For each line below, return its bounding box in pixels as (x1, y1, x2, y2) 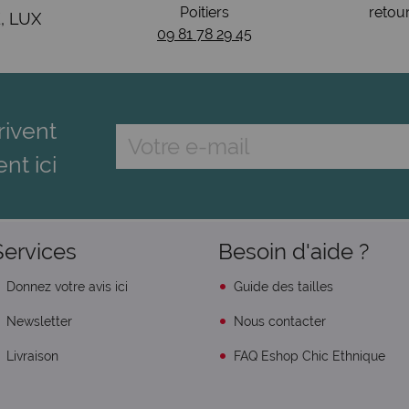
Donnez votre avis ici (3, 279, 129, 294)
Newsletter (3, 314, 73, 329)
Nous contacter (230, 314, 326, 329)
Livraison (3, 349, 59, 363)
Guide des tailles (230, 279, 333, 294)
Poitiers (179, 4, 229, 21)
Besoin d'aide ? (218, 238, 369, 265)
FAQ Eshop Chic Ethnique (230, 349, 385, 363)
